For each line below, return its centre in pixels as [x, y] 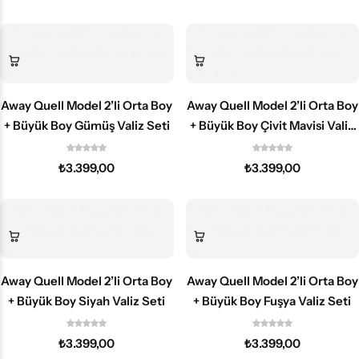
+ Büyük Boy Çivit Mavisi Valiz [272, 125]
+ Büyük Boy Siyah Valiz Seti [87, 301]
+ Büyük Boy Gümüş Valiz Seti [87, 125]
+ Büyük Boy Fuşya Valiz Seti [272, 301]
